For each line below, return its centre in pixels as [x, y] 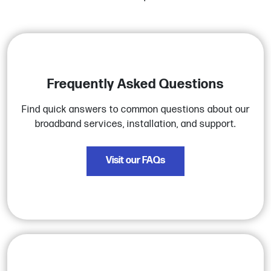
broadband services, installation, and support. [135, 124]
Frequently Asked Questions [135, 84]
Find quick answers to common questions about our [135, 109]
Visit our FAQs [135, 161]
